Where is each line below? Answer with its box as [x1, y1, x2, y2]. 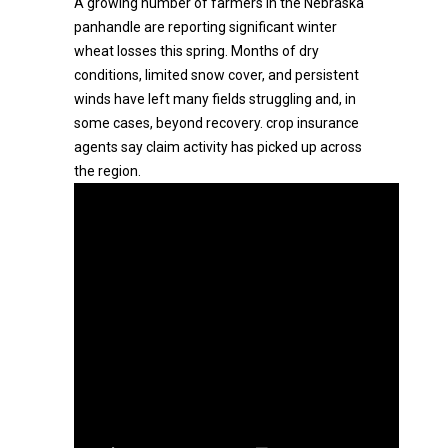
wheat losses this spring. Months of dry [74, 43, 319, 59]
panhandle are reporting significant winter [74, 19, 337, 35]
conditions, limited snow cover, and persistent [74, 67, 359, 83]
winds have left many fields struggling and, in [74, 91, 356, 107]
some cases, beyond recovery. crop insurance [74, 115, 359, 131]
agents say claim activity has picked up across [74, 139, 362, 155]
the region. [74, 163, 141, 179]
